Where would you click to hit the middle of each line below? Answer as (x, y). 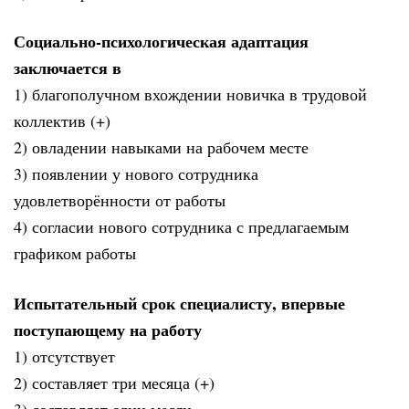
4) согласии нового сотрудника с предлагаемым (181, 227)
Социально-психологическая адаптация (161, 42)
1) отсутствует (64, 356)
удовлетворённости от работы (120, 200)
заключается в (68, 68)
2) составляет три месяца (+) (114, 382)
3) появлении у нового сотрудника (136, 174)
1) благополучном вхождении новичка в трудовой (190, 94)
